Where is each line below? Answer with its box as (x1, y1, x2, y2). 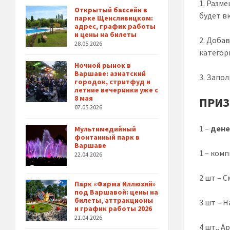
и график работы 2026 (74, 204, 152, 214)
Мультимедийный (74, 124, 136, 134)
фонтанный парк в (74, 132, 140, 142)
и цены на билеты (74, 30, 137, 40)
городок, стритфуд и (74, 77, 150, 87)
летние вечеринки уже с (74, 85, 158, 95)
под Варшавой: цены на (74, 187, 158, 197)
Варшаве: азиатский (74, 69, 146, 79)
